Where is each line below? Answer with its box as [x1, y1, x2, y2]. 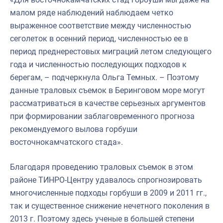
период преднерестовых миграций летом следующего [10, 46, 212, 56]
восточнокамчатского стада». [10, 137, 123, 147]
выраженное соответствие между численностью [10, 20, 191, 30]
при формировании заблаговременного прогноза [10, 111, 195, 121]
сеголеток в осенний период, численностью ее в [10, 33, 188, 43]
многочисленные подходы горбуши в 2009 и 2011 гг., [10, 188, 207, 198]
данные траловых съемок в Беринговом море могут [10, 85, 205, 95]
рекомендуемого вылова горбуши [10, 124, 137, 134]
